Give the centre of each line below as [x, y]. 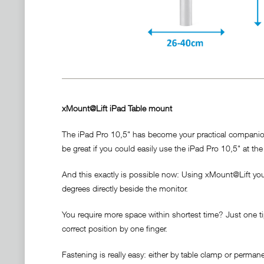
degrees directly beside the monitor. [125, 188]
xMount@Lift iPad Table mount [117, 108]
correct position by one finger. [116, 228]
